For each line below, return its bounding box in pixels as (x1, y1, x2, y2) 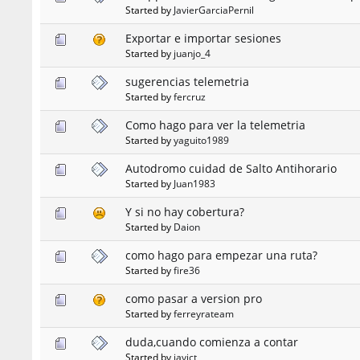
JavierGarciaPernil (174, 3, 255, 17)
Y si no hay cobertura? (125, 204, 245, 220)
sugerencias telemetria (125, 74, 250, 90)
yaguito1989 (174, 133, 230, 147)
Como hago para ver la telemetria (125, 117, 306, 133)
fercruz (174, 90, 207, 104)
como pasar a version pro (125, 291, 263, 307)
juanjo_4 (174, 47, 211, 60)
